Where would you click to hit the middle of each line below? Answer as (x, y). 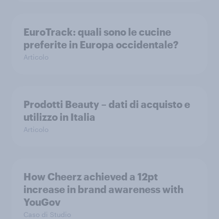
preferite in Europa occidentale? (101, 44)
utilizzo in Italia (59, 117)
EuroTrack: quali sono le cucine (97, 32)
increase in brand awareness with (103, 189)
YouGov (42, 202)
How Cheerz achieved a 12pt (91, 176)
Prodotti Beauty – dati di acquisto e (107, 104)
